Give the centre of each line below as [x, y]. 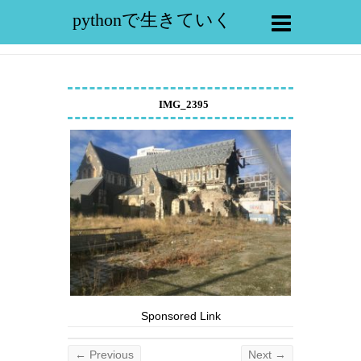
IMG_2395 [184, 104]
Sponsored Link [180, 315]
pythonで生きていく [152, 20]
